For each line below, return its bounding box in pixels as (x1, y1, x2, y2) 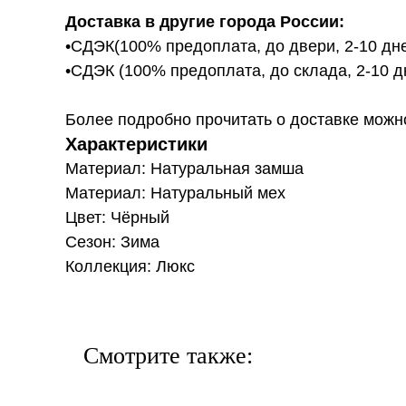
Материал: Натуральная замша (65, 159, 304, 178)
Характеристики (65, 134, 208, 154)
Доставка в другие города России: (65, 13, 344, 31)
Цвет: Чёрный (65, 208, 169, 227)
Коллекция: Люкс (65, 257, 195, 275)
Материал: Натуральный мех (65, 184, 285, 202)
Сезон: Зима (65, 233, 159, 251)
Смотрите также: (83, 343, 253, 369)
